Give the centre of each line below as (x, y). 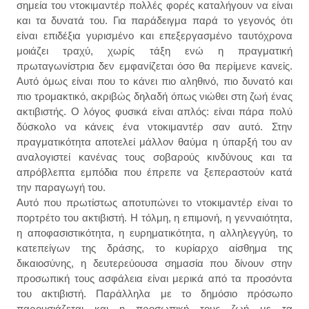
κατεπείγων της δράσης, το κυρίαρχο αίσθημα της (154, 248)
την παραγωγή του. (61, 187)
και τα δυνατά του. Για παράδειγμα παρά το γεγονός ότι (154, 20)
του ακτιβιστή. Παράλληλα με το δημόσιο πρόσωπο (154, 293)
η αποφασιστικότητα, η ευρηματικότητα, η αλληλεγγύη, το (154, 232)
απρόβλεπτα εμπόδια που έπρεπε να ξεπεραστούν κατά (154, 172)
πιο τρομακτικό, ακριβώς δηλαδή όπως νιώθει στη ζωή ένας (154, 96)
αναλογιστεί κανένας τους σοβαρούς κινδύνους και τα (154, 157)
